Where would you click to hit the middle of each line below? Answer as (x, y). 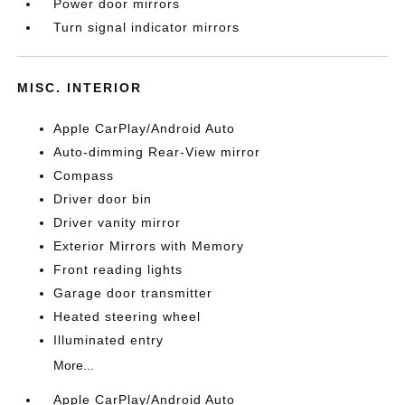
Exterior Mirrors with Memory (149, 246)
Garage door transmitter (133, 293)
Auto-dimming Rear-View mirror (157, 152)
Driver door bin (103, 199)
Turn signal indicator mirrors (147, 27)
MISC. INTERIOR (80, 88)
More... (74, 365)
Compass (84, 175)
